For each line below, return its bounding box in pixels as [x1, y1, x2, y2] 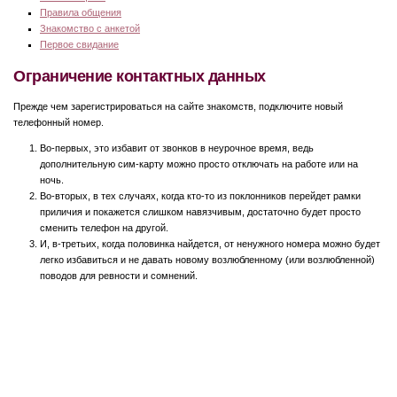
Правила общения [40, 6, 121, 18]
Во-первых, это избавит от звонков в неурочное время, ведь [40, 142, 314, 153]
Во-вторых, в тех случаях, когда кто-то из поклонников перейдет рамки [40, 190, 361, 201]
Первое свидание [40, 38, 119, 50]
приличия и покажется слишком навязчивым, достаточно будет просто [40, 206, 361, 217]
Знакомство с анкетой [40, 22, 140, 34]
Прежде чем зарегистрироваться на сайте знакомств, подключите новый [13, 100, 343, 112]
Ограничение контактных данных [13, 66, 266, 85]
